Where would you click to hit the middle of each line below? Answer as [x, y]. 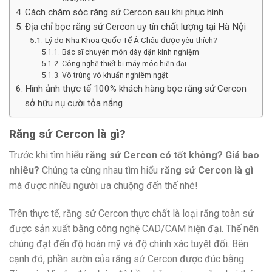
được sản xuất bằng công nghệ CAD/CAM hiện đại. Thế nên [134, 228]
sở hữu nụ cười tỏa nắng [74, 104]
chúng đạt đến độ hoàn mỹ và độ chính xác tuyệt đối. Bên [129, 243]
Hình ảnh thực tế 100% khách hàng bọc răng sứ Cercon [136, 89]
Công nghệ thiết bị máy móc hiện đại [124, 64]
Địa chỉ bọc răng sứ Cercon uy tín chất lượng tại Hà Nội [136, 27]
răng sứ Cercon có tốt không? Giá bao [172, 155]
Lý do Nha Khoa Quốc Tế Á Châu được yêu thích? [131, 40]
